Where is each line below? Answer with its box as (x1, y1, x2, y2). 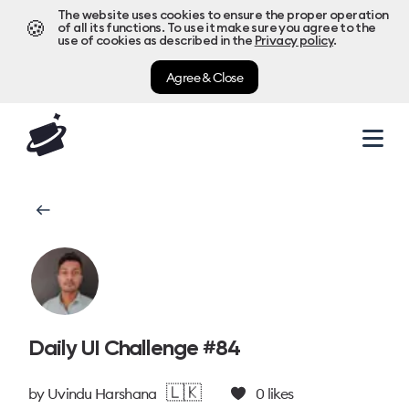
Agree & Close (165, 68, 244, 86)
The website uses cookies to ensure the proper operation (58, 9, 389, 22)
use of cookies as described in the (58, 35, 253, 47)
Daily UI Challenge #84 (28, 334, 240, 361)
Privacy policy (254, 35, 334, 47)
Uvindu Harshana (47, 384, 157, 403)
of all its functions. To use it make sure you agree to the (58, 22, 376, 35)
